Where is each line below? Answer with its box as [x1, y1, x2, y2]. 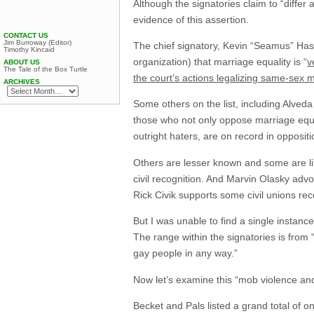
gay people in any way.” [133, 247, 238, 259]
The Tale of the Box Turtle [4, 65, 88, 73]
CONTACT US [4, 32, 48, 39]
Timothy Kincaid [4, 46, 55, 53]
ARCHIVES [4, 78, 40, 86]
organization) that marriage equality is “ [133, 55, 307, 67]
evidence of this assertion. [133, 13, 249, 25]
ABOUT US [4, 58, 40, 66]
